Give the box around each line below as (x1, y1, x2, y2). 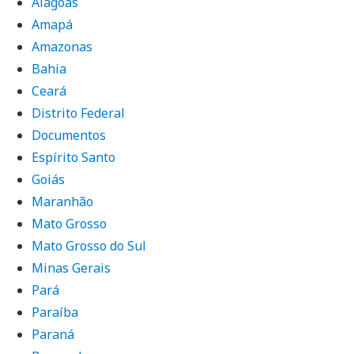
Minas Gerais (32, 259, 111, 277)
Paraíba (32, 303, 79, 321)
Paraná (32, 326, 75, 343)
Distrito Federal (32, 104, 126, 122)
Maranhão (32, 193, 94, 210)
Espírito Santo (32, 149, 116, 166)
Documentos (32, 126, 107, 144)
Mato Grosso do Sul (32, 237, 147, 254)
